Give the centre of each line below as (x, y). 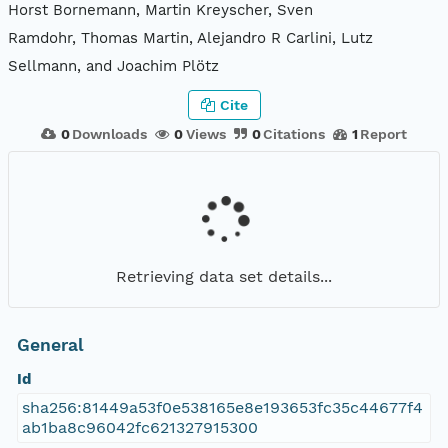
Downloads (110, 133)
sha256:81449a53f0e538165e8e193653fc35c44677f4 (222, 408)
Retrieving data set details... (224, 276)
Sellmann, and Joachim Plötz (113, 66)
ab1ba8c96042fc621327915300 (139, 428)
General (50, 345)
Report (384, 133)
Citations (293, 133)
